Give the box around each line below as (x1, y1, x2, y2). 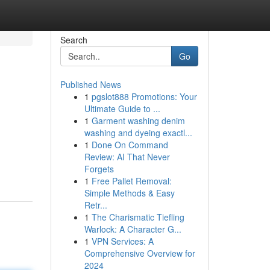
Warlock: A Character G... (84, 223, 181, 235)
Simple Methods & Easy (84, 187, 175, 199)
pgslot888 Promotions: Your (91, 90, 197, 102)
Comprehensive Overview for (84, 247, 195, 259)
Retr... (84, 199, 107, 211)
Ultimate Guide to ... (84, 102, 160, 115)
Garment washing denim (91, 115, 185, 127)
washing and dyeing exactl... (84, 127, 192, 139)
